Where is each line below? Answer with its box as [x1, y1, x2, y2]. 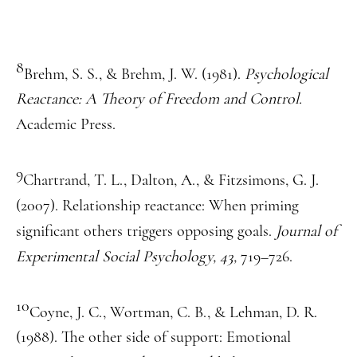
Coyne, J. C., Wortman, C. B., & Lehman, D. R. [29, 302, 317, 322]
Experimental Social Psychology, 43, [16, 246, 241, 266]
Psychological [245, 64, 328, 84]
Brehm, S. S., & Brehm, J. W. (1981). [24, 64, 245, 84]
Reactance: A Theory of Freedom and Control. [16, 89, 302, 109]
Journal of [276, 221, 337, 241]
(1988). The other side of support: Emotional [16, 328, 291, 347]
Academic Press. [16, 115, 116, 135]
